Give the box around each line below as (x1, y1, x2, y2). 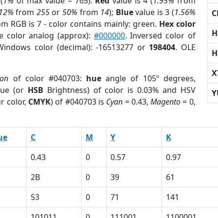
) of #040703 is (51, 96, 107, 107)
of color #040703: (8, 73, 87, 84)
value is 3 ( (133, 7, 174, 18)
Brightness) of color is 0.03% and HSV (43, 85, 196, 95)
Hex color (159, 18, 196, 29)
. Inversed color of (125, 30, 196, 41)
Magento (150, 96, 181, 107)
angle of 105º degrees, (101, 73, 196, 84)
